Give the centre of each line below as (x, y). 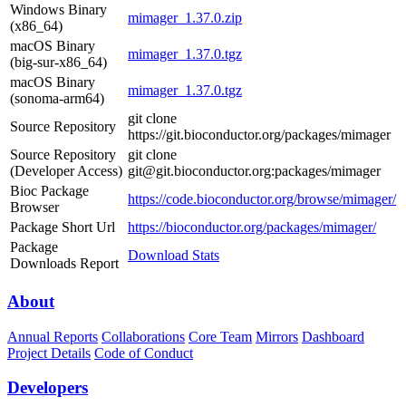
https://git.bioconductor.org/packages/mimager (259, 135)
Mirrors (277, 336)
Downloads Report (64, 264)
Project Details (49, 353)
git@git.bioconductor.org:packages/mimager (254, 171)
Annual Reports (53, 336)
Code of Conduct (144, 353)
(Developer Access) (66, 171)
